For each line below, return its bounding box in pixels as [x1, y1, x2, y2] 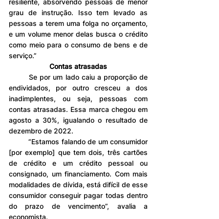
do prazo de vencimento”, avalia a [9, 201, 148, 210]
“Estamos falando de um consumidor [9, 137, 29, 146]
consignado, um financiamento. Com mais [9, 169, 148, 178]
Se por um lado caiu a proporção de [9, 72, 29, 81]
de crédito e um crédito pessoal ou [9, 158, 148, 167]
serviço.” [9, 51, 37, 60]
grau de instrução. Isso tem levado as [9, 8, 148, 17]
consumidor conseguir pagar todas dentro [9, 191, 148, 199]
